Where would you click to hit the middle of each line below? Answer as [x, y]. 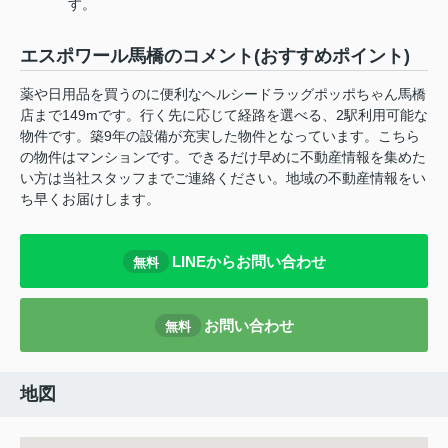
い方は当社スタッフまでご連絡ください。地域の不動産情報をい [223, 178]
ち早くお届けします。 [90, 199]
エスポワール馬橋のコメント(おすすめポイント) [215, 56]
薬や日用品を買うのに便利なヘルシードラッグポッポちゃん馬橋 [223, 94]
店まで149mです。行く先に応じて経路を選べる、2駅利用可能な [224, 115]
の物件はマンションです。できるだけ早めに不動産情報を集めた [223, 157]
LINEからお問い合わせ [248, 261]
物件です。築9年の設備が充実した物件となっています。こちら [220, 136]
